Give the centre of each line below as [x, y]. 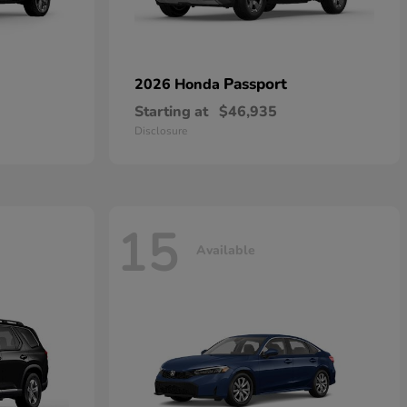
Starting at [171, 112]
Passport [255, 84]
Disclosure [161, 131]
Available [226, 250]
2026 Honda [179, 84]
